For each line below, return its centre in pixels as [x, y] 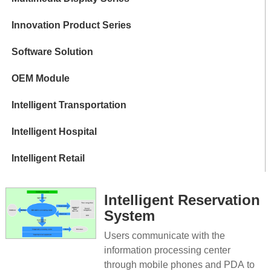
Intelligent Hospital [54, 132]
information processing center [168, 250]
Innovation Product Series [71, 25]
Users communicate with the [165, 236]
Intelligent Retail [48, 158]
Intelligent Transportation [69, 105]
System [130, 216]
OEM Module [40, 79]
